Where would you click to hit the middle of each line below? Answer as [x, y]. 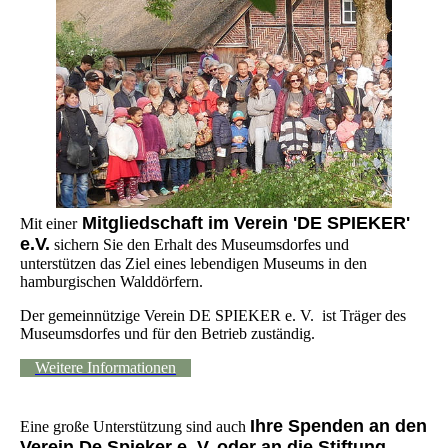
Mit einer [48, 224]
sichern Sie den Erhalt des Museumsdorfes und [199, 245]
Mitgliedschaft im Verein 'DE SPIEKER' [243, 223]
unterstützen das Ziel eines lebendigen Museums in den [193, 264]
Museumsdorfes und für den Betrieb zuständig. [167, 334]
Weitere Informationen [105, 368]
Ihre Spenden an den [338, 426]
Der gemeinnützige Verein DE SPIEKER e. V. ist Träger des [213, 316]
